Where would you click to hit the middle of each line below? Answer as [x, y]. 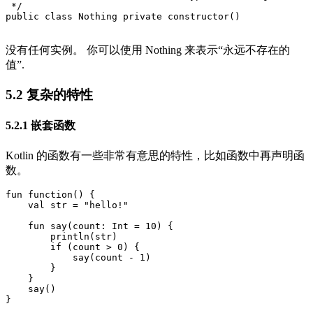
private [143, 17]
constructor [198, 17]
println [70, 236]
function [50, 194]
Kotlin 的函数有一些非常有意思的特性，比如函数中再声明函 [155, 155]
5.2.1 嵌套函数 [41, 126]
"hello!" [106, 205]
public [22, 17]
